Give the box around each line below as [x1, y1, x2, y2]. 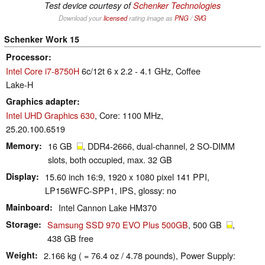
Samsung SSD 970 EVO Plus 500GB [47, 218, 188, 231]
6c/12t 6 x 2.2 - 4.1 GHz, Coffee [79, 64, 201, 77]
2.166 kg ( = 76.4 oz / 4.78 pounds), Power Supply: [44, 248, 235, 261]
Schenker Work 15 [4, 33, 79, 45]
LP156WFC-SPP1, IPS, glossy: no [45, 183, 176, 196]
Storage [6, 218, 38, 230]
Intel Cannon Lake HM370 [59, 201, 157, 214]
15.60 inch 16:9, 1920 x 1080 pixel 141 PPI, [45, 170, 209, 183]
